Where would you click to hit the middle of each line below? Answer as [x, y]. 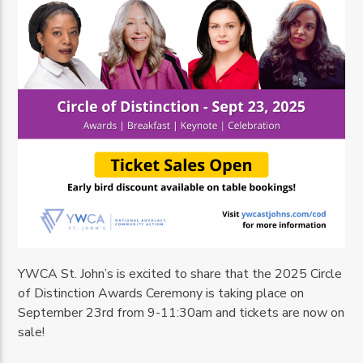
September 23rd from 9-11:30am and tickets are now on [181, 312]
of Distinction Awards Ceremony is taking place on [161, 293]
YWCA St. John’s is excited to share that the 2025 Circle [180, 273]
